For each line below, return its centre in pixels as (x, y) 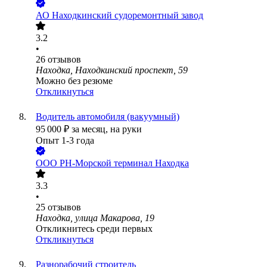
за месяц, (91, 129)
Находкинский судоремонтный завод (128, 15)
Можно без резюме (74, 81)
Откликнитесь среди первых (94, 229)
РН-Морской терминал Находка (124, 163)
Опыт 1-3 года (65, 141)
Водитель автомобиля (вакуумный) (108, 117)
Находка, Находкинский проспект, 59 (112, 70)
